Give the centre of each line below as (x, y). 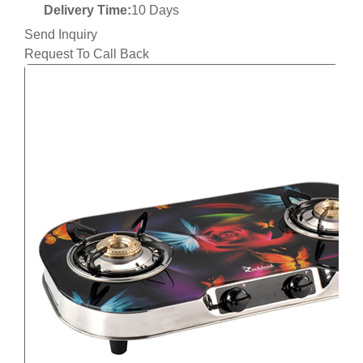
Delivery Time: (88, 11)
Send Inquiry (61, 35)
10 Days (155, 11)
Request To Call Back (87, 54)
